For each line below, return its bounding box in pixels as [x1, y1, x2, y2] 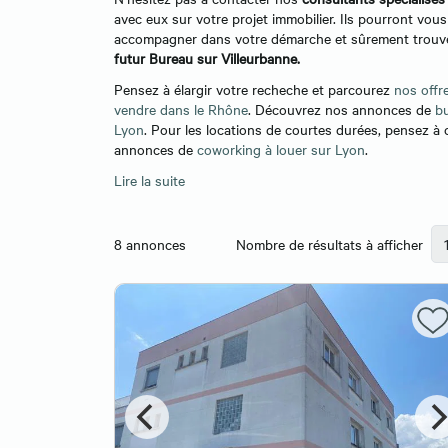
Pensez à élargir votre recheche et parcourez [114, 79, 394, 100]
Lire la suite [114, 170, 185, 191]
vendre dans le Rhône [114, 99, 248, 120]
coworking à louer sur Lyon [193, 139, 365, 160]
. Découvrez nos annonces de [248, 99, 435, 120]
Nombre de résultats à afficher [236, 234, 423, 255]
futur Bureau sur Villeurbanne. [114, 48, 300, 68]
